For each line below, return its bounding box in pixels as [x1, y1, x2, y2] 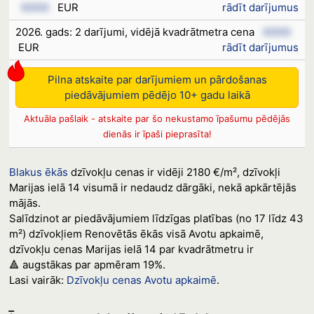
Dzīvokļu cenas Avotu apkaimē [66, 273, 217, 287]
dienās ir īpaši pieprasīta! [102, 128, 212, 139]
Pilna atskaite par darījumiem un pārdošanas [47, 73, 267, 86]
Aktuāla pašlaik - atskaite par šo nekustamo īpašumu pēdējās [24, 113, 290, 124]
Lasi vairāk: [8, 273, 67, 287]
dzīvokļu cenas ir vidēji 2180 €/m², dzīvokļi [67, 165, 280, 179]
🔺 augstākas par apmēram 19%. [8, 258, 165, 271]
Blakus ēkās [8, 165, 68, 179]
